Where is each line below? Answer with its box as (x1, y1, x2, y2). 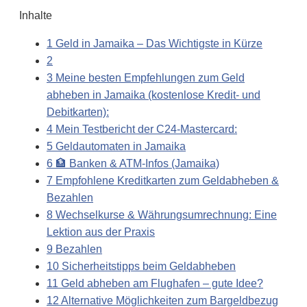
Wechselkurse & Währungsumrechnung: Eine (53, 208, 277, 221)
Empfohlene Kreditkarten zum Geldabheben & (53, 174, 279, 186)
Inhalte (19, 9, 52, 21)
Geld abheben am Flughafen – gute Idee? (58, 277, 263, 289)
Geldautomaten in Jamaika (53, 140, 186, 152)
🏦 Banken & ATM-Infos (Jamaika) (53, 157, 219, 169)
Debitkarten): (47, 106, 109, 118)
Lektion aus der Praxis (47, 225, 155, 238)
